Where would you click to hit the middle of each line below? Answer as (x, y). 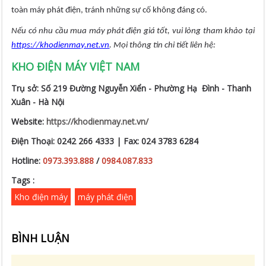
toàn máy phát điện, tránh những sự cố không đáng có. (110, 11)
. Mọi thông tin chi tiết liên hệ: (163, 46)
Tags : (23, 180)
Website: (29, 122)
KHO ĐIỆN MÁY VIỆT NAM (76, 67)
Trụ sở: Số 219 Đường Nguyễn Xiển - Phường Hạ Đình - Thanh (132, 88)
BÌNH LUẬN (41, 238)
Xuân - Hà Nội (38, 102)
